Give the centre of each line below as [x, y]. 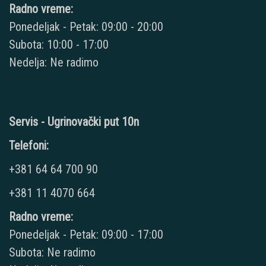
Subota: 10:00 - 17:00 [59, 45]
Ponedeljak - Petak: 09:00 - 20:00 [86, 27]
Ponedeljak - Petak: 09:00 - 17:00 [86, 235]
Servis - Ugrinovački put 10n [74, 122]
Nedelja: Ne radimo [54, 63]
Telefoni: [29, 146]
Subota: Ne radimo [52, 253]
